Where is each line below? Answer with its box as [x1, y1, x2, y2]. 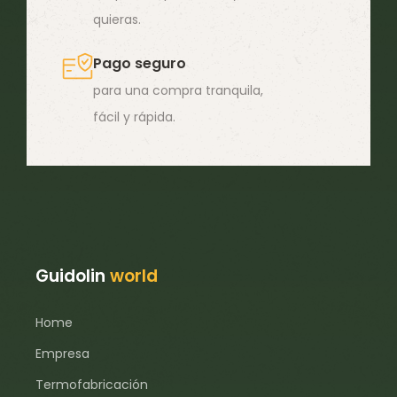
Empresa [35, 345, 90, 363]
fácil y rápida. [93, 108, 176, 127]
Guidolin [35, 264, 111, 289]
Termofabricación [35, 376, 149, 394]
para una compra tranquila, [93, 82, 264, 100]
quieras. [93, 11, 142, 29]
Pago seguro [93, 53, 187, 74]
